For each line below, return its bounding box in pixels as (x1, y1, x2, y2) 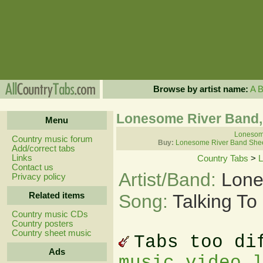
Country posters (11, 219, 73, 228)
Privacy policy (11, 172, 66, 181)
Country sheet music (11, 228, 92, 238)
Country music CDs (11, 210, 88, 219)
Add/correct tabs (11, 144, 75, 153)
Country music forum (11, 134, 93, 144)
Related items (29, 191, 85, 200)
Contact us (11, 163, 53, 172)
